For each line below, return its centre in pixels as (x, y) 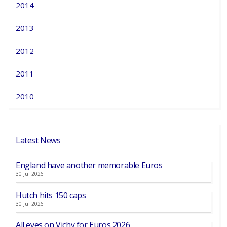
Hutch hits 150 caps (51, 195)
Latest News (38, 140)
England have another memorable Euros (89, 165)
